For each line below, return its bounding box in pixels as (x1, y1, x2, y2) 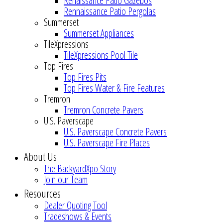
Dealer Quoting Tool (44, 199, 107, 212)
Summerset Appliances (64, 26, 134, 40)
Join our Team (44, 173, 88, 186)
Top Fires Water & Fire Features (64, 81, 165, 95)
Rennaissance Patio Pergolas (64, 4, 156, 18)
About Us (24, 149, 57, 164)
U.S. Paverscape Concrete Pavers (64, 125, 167, 138)
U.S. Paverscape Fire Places (64, 136, 150, 149)
